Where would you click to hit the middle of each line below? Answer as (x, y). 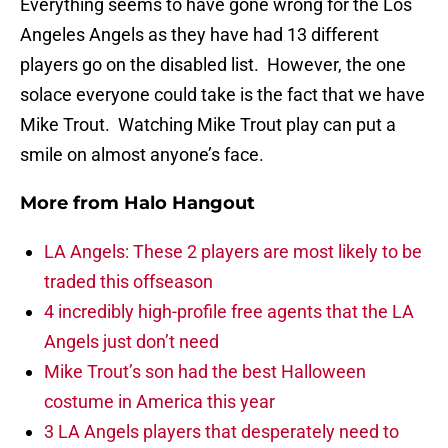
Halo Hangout (189, 203)
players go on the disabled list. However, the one (213, 65)
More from (72, 203)
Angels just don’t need (131, 342)
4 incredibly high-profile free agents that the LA (229, 312)
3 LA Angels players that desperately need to (221, 432)
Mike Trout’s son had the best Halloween (205, 372)
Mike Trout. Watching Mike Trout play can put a (208, 125)
